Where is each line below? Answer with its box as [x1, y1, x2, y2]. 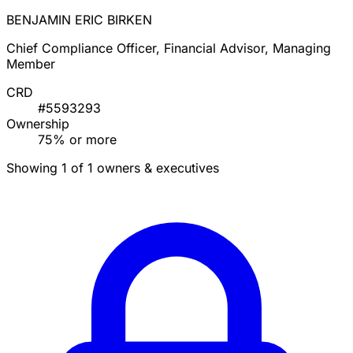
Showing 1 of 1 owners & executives [6, 160, 219, 176]
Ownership [6, 116, 69, 132]
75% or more [38, 132, 117, 148]
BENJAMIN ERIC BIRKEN [6, 12, 152, 28]
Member [6, 56, 55, 72]
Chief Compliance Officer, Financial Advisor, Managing [6, 40, 331, 57]
